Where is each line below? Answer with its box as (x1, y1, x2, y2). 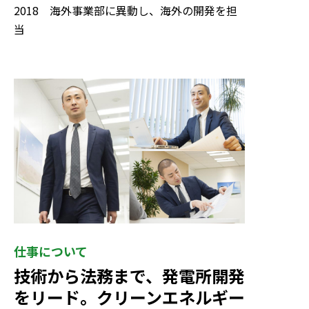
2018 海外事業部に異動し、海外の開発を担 (14, 2, 237, 19)
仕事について (14, 241, 88, 260)
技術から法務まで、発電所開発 (14, 263, 245, 288)
